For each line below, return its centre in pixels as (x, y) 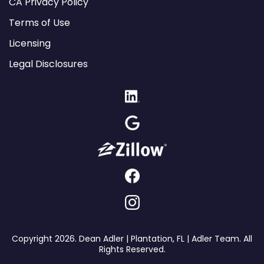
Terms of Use (39, 22)
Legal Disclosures (48, 64)
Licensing (30, 43)
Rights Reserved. (132, 249)
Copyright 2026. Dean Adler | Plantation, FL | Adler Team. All (132, 238)
